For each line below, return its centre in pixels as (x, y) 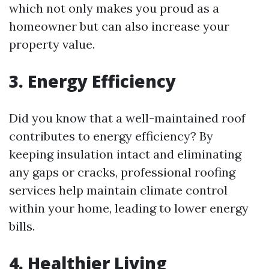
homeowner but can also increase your (119, 26)
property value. (52, 44)
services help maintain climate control (118, 190)
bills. (22, 226)
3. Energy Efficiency (92, 81)
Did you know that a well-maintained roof (127, 118)
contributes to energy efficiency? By (111, 136)
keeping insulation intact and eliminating (125, 154)
